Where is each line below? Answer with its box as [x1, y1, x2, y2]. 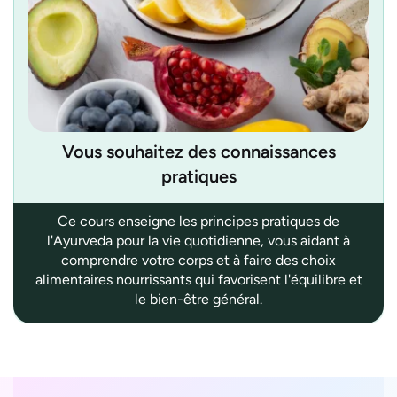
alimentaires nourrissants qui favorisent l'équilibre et [35, 270, 362, 288]
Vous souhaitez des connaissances [61, 140, 336, 162]
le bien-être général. [135, 290, 262, 307]
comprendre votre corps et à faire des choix [61, 251, 336, 269]
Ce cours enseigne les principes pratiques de [58, 212, 339, 230]
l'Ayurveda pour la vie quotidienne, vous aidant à [47, 231, 350, 249]
